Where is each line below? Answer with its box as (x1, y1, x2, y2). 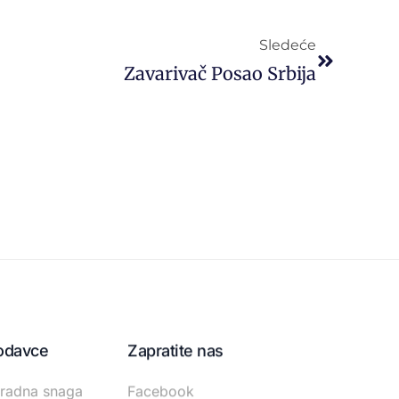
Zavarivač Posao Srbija (124, 61, 316, 85)
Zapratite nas (127, 340, 224, 360)
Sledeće (259, 36, 316, 53)
